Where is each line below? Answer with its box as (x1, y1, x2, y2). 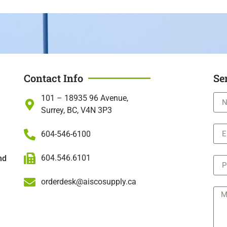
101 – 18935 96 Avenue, (41, 93, 129, 103)
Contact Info (24, 71, 84, 85)
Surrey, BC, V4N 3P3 (41, 105, 112, 116)
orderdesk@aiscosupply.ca (41, 177, 137, 187)
